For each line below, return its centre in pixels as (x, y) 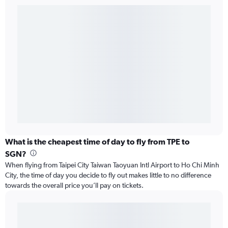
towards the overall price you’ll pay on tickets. (74, 186)
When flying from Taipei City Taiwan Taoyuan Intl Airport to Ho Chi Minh (112, 165)
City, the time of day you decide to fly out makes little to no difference (108, 175)
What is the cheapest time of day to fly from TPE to (97, 142)
